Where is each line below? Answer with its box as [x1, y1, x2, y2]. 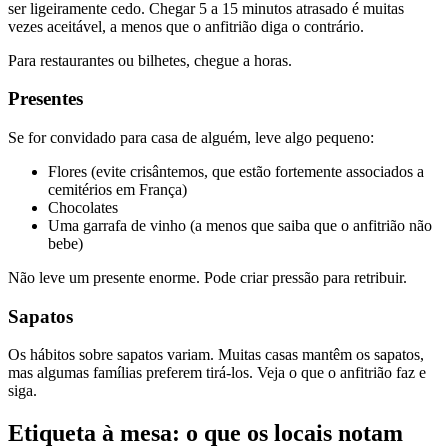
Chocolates [48, 199, 118, 216]
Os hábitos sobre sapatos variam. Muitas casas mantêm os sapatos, [8, 346, 424, 364]
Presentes [8, 88, 83, 110]
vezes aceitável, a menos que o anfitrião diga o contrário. [8, 17, 364, 35]
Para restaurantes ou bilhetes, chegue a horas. [8, 51, 292, 69]
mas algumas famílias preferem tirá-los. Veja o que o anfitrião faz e [8, 364, 426, 382]
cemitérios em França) [48, 181, 187, 198]
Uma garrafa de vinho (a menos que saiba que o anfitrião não [48, 217, 432, 234]
